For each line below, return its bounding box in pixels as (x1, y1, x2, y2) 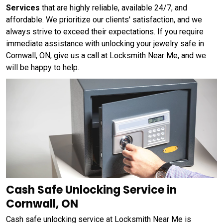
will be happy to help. (6, 63, 79, 73)
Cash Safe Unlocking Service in (6, 182, 177, 198)
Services (6, 3, 40, 13)
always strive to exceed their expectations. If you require (6, 27, 204, 37)
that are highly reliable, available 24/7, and (40, 3, 187, 13)
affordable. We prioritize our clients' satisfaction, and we (6, 15, 202, 25)
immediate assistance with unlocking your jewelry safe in (6, 39, 204, 49)
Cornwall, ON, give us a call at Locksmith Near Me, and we (6, 51, 206, 61)
